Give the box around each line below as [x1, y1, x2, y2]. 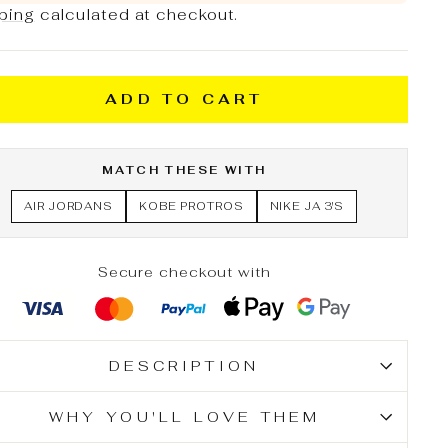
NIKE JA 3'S [269, 199, 345, 213]
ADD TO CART [105, 90, 264, 108]
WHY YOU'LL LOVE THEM [48, 406, 320, 426]
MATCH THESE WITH [101, 163, 267, 177]
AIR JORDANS [24, 199, 113, 213]
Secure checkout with [97, 263, 271, 281]
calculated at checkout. [34, 5, 239, 24]
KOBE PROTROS [139, 199, 244, 213]
